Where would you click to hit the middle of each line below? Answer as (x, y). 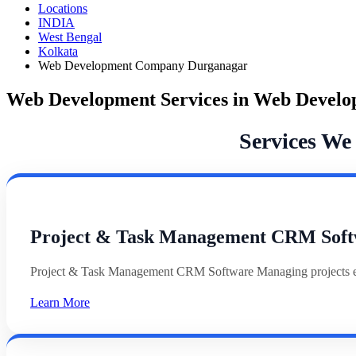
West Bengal (70, 37)
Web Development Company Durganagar (143, 65)
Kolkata (58, 51)
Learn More (60, 302)
